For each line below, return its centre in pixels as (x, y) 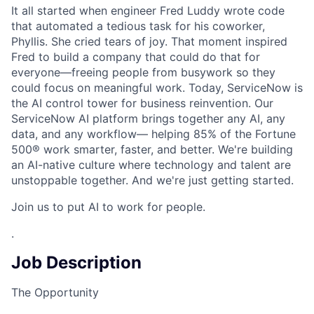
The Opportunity (55, 292)
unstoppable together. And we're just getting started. (152, 180)
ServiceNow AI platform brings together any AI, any (148, 118)
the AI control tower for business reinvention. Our (142, 103)
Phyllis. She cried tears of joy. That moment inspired (149, 41)
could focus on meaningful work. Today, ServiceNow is (157, 87)
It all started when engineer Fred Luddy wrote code (148, 10)
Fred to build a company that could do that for (136, 56)
